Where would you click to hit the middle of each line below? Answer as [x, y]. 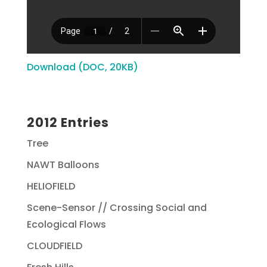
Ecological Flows [66, 224]
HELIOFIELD [51, 186]
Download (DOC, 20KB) [82, 67]
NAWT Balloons [63, 165]
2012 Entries [68, 122]
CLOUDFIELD [54, 246]
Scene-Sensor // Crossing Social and [117, 208]
